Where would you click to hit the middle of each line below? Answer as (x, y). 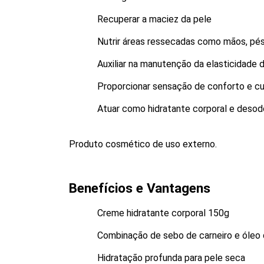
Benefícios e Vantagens (140, 188)
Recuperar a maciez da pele (154, 19)
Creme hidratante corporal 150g (163, 213)
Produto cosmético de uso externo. (143, 144)
